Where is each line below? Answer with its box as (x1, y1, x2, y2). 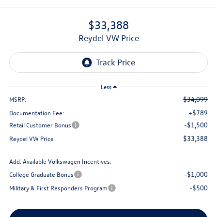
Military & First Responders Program (9, 184, 108, 192)
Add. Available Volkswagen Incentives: (9, 157, 112, 166)
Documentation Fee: (9, 108, 64, 117)
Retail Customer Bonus (9, 121, 71, 129)
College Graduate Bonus (9, 170, 74, 179)
